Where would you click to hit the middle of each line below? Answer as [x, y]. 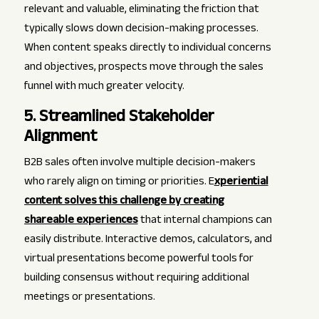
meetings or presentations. [89, 298]
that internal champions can [205, 221]
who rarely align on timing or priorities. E [119, 183]
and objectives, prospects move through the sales [143, 68]
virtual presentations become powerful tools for [138, 260]
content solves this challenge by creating [124, 202]
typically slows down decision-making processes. [141, 30]
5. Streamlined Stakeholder [119, 119]
